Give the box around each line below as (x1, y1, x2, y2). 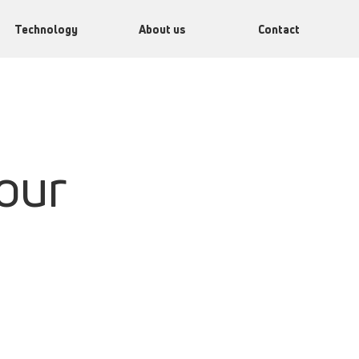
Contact (257, 21, 300, 37)
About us (139, 21, 187, 37)
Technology (14, 21, 78, 37)
